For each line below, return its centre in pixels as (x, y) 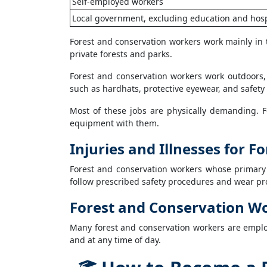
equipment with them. (114, 123)
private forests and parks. (121, 54)
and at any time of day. (115, 240)
